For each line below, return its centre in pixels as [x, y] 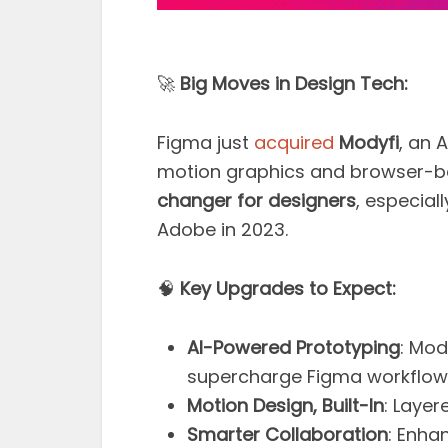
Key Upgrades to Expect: [285, 288]
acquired [294, 142]
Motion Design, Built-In [285, 405]
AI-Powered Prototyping [293, 347]
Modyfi [369, 142]
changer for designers [256, 200]
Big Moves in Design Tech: [291, 83]
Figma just [205, 142]
